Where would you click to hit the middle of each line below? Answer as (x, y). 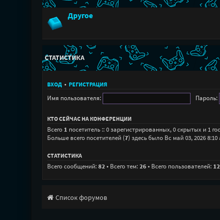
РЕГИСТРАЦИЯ (88, 84)
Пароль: (206, 98)
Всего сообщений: (72, 166)
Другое (80, 15)
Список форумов (81, 198)
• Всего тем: (122, 166)
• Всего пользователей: (179, 166)
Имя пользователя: (74, 98)
